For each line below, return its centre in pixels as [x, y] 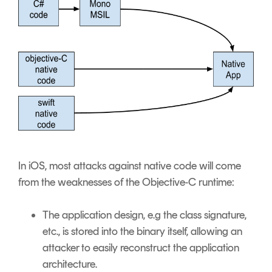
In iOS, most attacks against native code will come [130, 166]
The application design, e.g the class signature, [144, 215]
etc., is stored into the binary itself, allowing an [142, 232]
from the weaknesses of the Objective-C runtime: [126, 182]
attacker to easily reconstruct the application [141, 248]
